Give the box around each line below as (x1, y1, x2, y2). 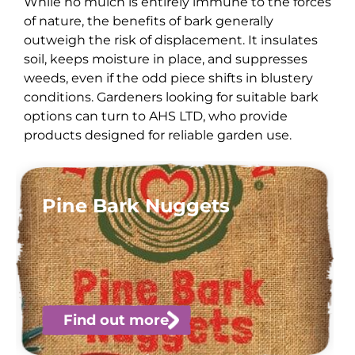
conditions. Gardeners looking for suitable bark (23, 89, 319, 105)
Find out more (63, 311, 170, 329)
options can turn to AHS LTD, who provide (23, 108, 288, 124)
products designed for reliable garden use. (23, 127, 292, 143)
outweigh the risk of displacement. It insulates (23, 32, 318, 48)
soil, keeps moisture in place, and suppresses (23, 51, 307, 67)
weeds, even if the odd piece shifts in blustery (23, 70, 313, 86)
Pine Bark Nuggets (41, 193, 230, 217)
